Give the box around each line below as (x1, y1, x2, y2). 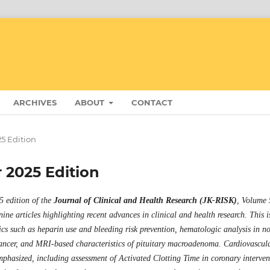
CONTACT (131, 97, 173, 107)
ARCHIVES (13, 97, 57, 107)
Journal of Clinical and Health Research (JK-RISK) (54, 195, 237, 205)
